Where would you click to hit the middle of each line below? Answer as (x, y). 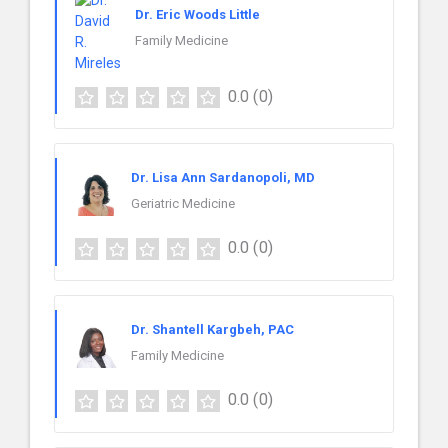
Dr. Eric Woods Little (197, 15)
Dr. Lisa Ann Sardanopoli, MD (223, 178)
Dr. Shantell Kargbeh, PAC (212, 330)
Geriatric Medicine (183, 204)
